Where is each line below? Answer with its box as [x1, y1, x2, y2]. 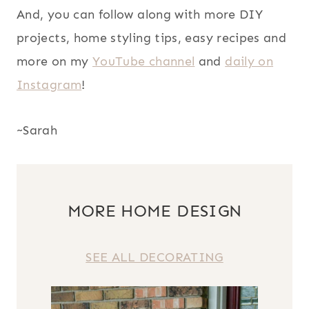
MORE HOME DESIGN [67, 201, 242, 221]
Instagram [17, 77, 82, 93]
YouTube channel [92, 54, 195, 70]
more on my [17, 54, 92, 70]
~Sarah [17, 123, 58, 139]
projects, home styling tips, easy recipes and [17, 30, 287, 46]
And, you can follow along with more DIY [17, 7, 263, 23]
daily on [225, 54, 274, 70]
